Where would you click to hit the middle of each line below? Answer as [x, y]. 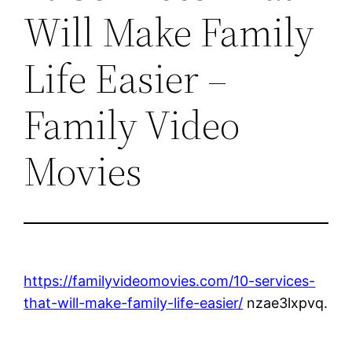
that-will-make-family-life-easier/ [134, 302]
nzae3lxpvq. [286, 302]
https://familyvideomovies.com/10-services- [170, 280]
